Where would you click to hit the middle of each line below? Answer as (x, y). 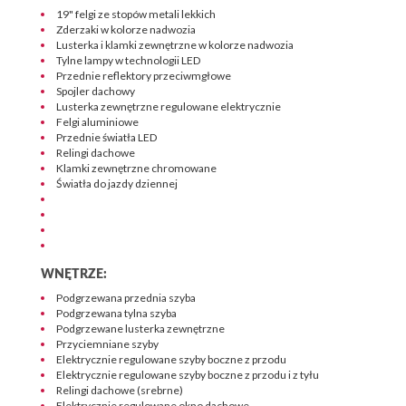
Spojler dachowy (96, 91)
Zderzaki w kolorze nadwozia (126, 29)
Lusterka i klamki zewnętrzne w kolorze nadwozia (175, 45)
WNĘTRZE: (74, 275)
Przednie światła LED (106, 137)
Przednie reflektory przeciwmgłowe (144, 76)
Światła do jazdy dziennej (117, 184)
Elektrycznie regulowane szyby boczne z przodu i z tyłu (188, 374)
